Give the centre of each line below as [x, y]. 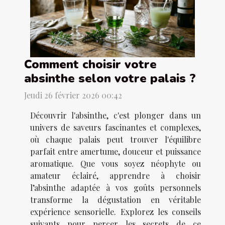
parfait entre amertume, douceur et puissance [116, 152]
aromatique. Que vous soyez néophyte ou [116, 164]
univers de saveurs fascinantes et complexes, [116, 128]
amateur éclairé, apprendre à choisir [116, 176]
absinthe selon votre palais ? [110, 79]
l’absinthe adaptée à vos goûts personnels [116, 188]
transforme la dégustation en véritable [116, 200]
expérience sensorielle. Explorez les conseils [116, 212]
